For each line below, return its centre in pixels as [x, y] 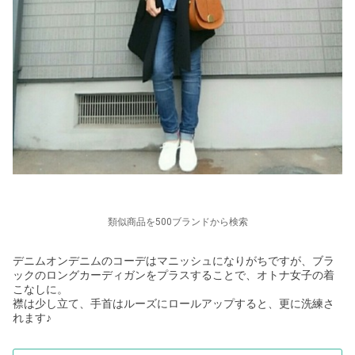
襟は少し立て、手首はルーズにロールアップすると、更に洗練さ [174, 304]
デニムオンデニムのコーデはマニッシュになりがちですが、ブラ [174, 261]
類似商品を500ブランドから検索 [177, 222]
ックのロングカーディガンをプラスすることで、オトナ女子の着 [174, 275]
